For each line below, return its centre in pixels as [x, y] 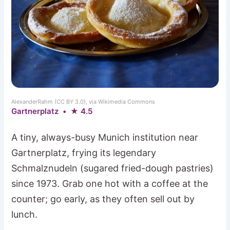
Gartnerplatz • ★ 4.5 [52, 111]
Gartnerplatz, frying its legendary [84, 153]
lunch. [25, 215]
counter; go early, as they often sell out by [103, 199]
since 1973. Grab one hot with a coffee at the [110, 184]
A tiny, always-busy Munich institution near [105, 138]
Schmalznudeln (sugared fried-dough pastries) [113, 168]
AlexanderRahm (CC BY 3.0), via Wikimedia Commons [83, 102]
